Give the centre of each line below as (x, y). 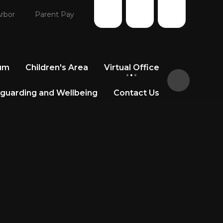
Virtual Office (131, 67)
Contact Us (136, 93)
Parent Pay (54, 14)
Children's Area (56, 67)
